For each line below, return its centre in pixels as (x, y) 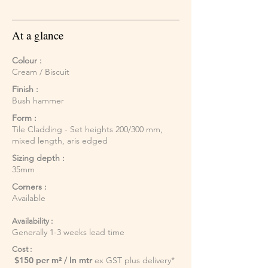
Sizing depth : (38, 158)
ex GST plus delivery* (133, 261)
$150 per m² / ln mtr (52, 261)
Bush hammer (38, 101)
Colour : (27, 61)
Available (29, 198)
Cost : (22, 249)
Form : (24, 118)
